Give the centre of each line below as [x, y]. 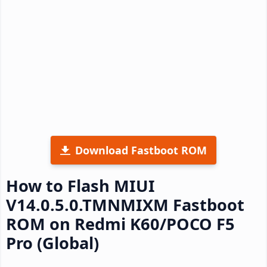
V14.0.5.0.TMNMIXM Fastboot [125, 204]
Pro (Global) [52, 243]
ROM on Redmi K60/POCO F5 [120, 223]
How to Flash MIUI [80, 185]
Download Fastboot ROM [141, 150]
